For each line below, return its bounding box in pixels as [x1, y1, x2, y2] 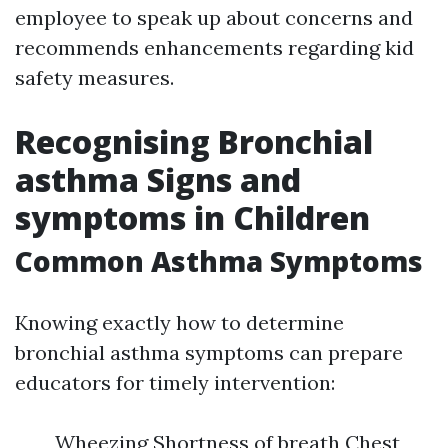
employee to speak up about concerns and [15, 5, 413, 30]
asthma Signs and [15, 158, 301, 201]
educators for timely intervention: [15, 370, 335, 395]
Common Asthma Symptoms [15, 242, 423, 280]
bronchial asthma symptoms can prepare [15, 340, 403, 365]
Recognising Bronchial [15, 120, 373, 163]
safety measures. [15, 65, 174, 90]
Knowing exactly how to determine [15, 310, 344, 335]
